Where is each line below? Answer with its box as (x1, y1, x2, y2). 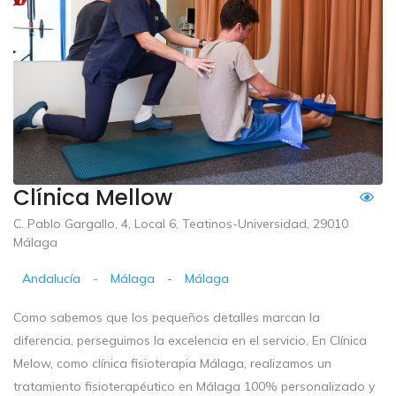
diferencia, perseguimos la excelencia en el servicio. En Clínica (13, 331, 367, 348)
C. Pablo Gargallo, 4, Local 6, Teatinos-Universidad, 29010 (13, 215, 348, 232)
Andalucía (22, 270, 81, 286)
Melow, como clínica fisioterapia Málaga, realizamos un (13, 354, 331, 371)
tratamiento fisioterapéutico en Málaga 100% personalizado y (13, 377, 375, 394)
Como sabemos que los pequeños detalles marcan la (13, 308, 320, 325)
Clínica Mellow (13, 181, 172, 213)
